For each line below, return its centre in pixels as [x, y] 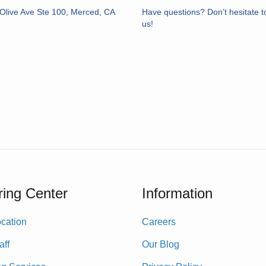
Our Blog [161, 244]
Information [177, 193]
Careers [159, 221]
